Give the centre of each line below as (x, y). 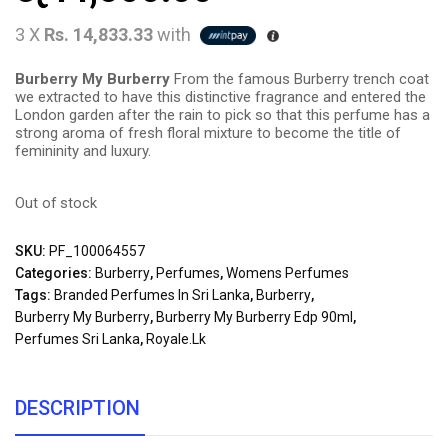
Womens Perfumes (287, 273)
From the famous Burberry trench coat (301, 79)
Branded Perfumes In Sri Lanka (152, 295)
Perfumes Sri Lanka (77, 339)
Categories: (55, 273)
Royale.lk (176, 339)
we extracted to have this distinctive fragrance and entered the (220, 97)
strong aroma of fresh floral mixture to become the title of (208, 133)
